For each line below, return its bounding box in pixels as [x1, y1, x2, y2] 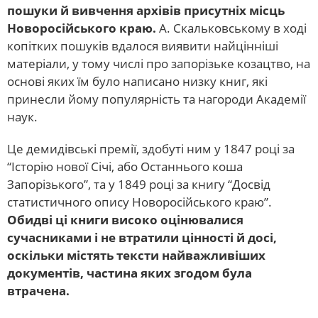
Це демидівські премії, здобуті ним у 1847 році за [7, 141, 295, 157]
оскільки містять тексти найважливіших [7, 247, 265, 263]
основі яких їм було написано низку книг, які [7, 73, 268, 89]
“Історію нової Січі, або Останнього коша [7, 158, 243, 175]
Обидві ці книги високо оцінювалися [7, 212, 243, 228]
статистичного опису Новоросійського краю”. [7, 194, 272, 210]
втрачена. [7, 283, 70, 299]
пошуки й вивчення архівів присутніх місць [7, 2, 285, 18]
